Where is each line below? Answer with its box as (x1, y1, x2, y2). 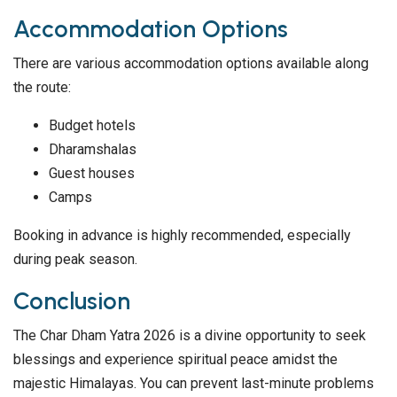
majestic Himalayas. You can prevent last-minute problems (13, 375, 374, 393)
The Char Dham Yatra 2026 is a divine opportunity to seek (13, 327, 366, 345)
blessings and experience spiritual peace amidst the (13, 351, 338, 369)
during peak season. (13, 251, 137, 269)
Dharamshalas (49, 141, 136, 159)
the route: (13, 79, 71, 97)
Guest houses (49, 165, 135, 183)
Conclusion (13, 286, 130, 316)
